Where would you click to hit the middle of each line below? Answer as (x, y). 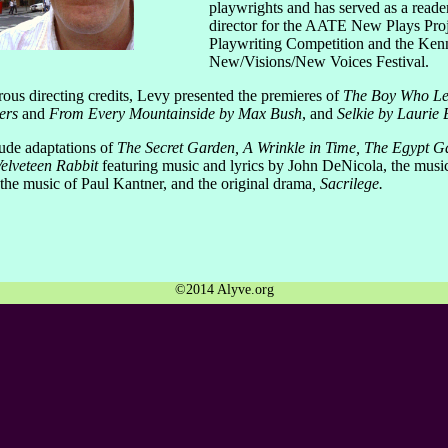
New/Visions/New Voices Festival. (319, 61)
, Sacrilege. (347, 183)
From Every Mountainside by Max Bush (173, 113)
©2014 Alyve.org (224, 289)
